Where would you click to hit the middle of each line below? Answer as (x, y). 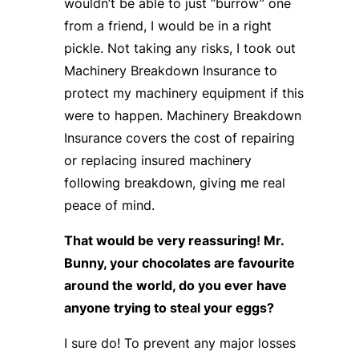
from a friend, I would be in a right (167, 25)
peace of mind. (109, 205)
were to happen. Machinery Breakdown (182, 115)
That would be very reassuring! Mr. (173, 240)
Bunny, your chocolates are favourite (179, 262)
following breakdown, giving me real (174, 182)
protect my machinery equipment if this (184, 93)
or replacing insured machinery (157, 160)
